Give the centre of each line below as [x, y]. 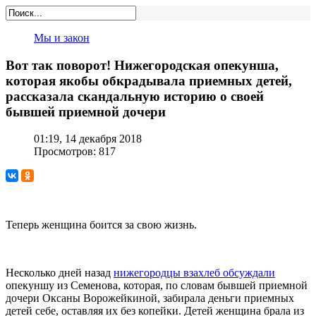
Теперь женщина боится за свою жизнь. [101, 225]
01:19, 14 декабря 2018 [88, 139]
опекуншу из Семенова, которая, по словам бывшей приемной [157, 286]
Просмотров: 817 [75, 152]
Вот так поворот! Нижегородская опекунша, [142, 65]
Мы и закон [62, 38]
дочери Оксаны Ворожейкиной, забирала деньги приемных [150, 298]
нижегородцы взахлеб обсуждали [194, 273]
